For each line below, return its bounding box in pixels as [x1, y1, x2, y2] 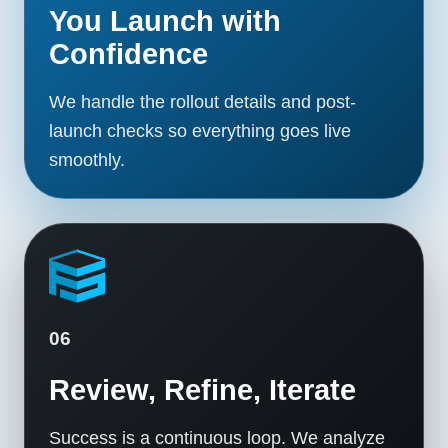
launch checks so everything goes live [49, 120, 351, 141]
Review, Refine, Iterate [49, 374, 356, 406]
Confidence [49, 38, 208, 70]
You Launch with [49, 5, 281, 37]
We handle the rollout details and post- [49, 91, 356, 112]
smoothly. [49, 149, 125, 170]
